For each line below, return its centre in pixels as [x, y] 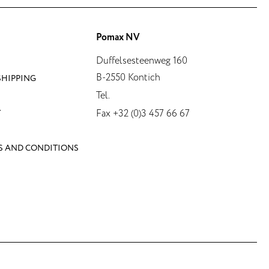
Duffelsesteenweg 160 [142, 61]
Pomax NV [118, 38]
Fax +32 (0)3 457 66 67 [143, 114]
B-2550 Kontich [128, 78]
